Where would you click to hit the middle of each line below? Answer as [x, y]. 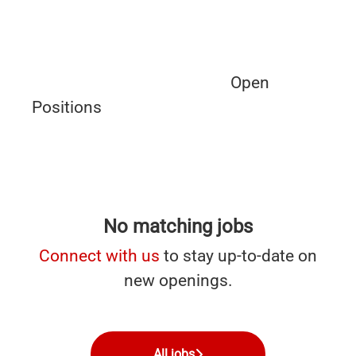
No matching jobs [178, 226]
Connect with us [99, 256]
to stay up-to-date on [238, 256]
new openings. [178, 281]
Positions [67, 107]
